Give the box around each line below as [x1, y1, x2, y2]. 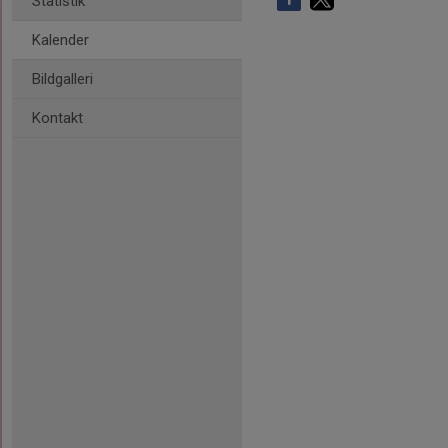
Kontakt [32, 109, 83, 127]
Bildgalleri [32, 70, 93, 88]
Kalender [32, 31, 89, 49]
